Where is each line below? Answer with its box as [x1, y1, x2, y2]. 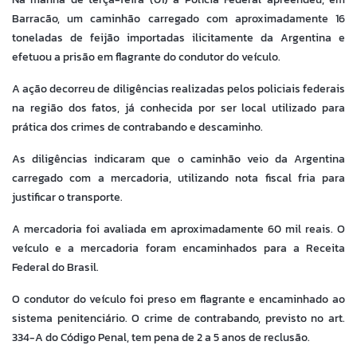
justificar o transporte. [12, 188, 123, 206]
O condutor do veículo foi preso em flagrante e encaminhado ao [12, 290, 345, 308]
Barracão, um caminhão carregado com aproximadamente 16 [12, 10, 345, 27]
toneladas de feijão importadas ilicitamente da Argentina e [12, 29, 345, 46]
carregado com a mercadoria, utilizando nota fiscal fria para [12, 169, 345, 186]
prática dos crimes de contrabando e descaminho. [12, 118, 263, 135]
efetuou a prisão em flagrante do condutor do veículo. [12, 48, 280, 65]
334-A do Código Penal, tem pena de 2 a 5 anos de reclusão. [12, 328, 310, 346]
